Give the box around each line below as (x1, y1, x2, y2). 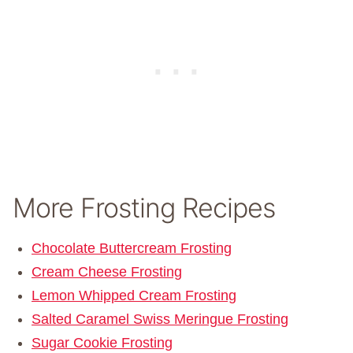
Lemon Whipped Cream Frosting (32, 288, 236, 304)
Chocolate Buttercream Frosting (32, 240, 232, 257)
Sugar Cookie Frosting (32, 335, 173, 351)
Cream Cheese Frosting (32, 264, 182, 281)
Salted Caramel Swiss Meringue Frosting (32, 311, 288, 328)
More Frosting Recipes (13, 191, 275, 225)
